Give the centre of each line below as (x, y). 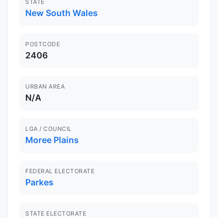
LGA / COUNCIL (49, 129)
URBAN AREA (45, 87)
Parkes (39, 182)
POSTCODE (43, 44)
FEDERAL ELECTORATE (60, 171)
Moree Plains (52, 140)
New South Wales (62, 13)
